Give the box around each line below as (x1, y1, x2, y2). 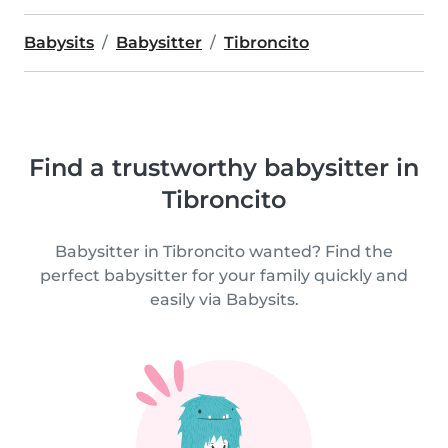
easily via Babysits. (149, 290, 299, 309)
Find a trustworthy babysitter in (29, 153, 419, 182)
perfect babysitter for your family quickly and (40, 266, 408, 285)
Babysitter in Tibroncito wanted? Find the (55, 242, 393, 261)
